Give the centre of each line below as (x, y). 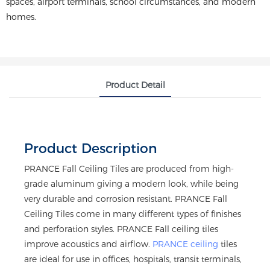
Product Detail (135, 85)
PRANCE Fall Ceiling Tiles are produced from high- (129, 168)
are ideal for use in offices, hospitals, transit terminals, (133, 259)
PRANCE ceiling (185, 244)
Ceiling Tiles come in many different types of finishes (133, 214)
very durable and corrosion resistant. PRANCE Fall (126, 199)
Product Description (91, 149)
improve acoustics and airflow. (88, 244)
